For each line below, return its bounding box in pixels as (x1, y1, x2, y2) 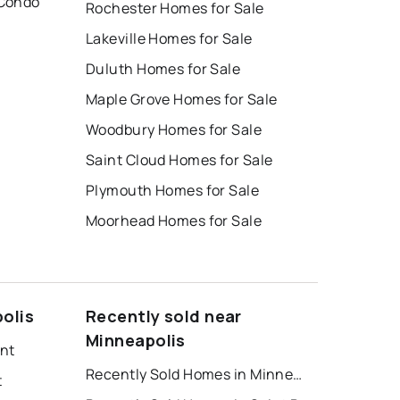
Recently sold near (86, 304, 242, 327)
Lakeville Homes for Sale (86, 28, 253, 48)
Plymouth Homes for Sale (86, 179, 260, 200)
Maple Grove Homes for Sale (86, 88, 278, 109)
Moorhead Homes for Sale (86, 210, 262, 230)
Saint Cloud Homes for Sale (86, 149, 273, 170)
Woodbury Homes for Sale (86, 119, 262, 139)
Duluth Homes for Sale (86, 58, 241, 79)
